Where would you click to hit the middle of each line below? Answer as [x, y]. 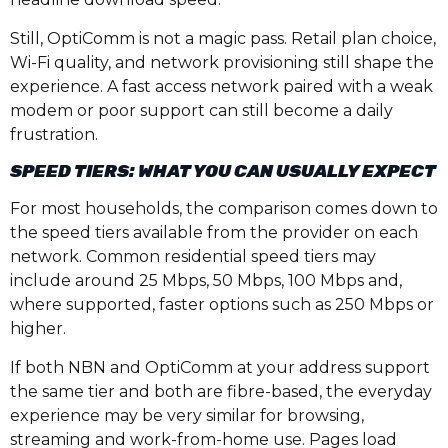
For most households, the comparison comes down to [224, 209]
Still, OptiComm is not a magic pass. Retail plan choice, [223, 38]
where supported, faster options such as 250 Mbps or [222, 305]
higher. [38, 329]
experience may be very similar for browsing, [187, 415]
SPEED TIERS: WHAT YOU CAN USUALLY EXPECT [223, 171]
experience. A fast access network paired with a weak [221, 86]
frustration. [54, 134]
